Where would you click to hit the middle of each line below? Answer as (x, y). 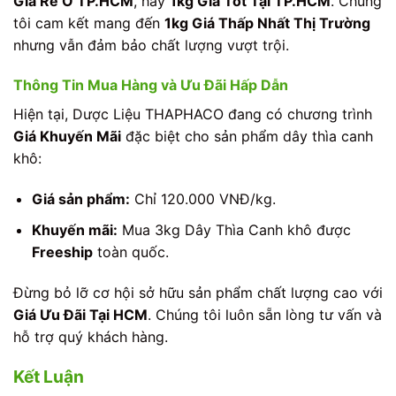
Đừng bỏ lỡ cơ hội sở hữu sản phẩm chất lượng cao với (198, 292)
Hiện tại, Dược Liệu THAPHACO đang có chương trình (193, 114)
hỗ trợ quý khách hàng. (91, 336)
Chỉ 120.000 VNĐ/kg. (202, 199)
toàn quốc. (130, 251)
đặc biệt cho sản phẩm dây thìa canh (247, 137)
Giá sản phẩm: (80, 199)
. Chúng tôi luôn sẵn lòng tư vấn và (265, 314)
